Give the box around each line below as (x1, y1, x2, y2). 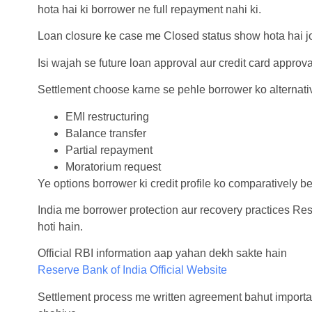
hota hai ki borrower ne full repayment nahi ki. (37, 3, 261, 15)
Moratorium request (65, 160, 161, 173)
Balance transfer (65, 127, 146, 139)
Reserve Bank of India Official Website (37, 264, 227, 276)
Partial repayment (65, 143, 153, 156)
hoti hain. (37, 220, 83, 233)
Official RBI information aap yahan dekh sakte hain (37, 247, 287, 260)
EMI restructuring (65, 110, 149, 123)
